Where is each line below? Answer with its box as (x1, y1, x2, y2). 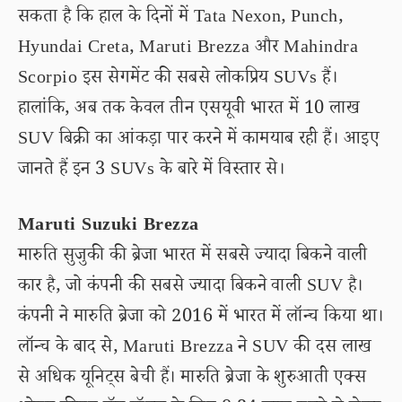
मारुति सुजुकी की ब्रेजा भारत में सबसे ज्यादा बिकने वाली (18, 243, 368, 272)
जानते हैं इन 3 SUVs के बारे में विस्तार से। (18, 157, 285, 186)
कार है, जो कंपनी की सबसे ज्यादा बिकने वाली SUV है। (18, 274, 363, 302)
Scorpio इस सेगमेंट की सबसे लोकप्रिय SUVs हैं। (18, 66, 338, 94)
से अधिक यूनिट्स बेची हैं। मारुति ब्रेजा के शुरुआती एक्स (18, 365, 367, 394)
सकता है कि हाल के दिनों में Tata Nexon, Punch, (18, 4, 344, 33)
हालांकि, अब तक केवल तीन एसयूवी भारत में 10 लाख (18, 96, 361, 125)
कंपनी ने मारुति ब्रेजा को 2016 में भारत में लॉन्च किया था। (18, 304, 384, 333)
